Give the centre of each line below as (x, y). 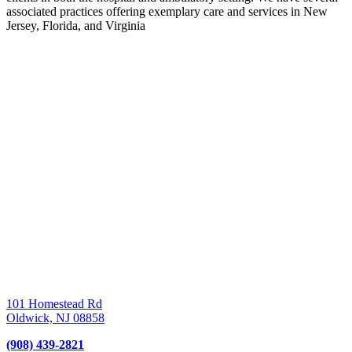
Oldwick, (29, 317)
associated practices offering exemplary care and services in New (167, 11)
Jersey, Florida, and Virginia (76, 25)
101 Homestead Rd (54, 303)
